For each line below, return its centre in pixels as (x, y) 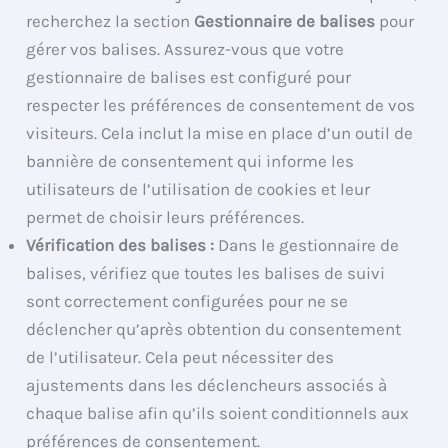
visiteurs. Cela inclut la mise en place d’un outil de (220, 132)
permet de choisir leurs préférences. (165, 216)
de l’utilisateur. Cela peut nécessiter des (180, 356)
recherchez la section (110, 20)
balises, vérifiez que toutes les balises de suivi (206, 272)
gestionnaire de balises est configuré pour (189, 76)
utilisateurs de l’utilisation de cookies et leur (198, 188)
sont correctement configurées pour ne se (187, 300)
